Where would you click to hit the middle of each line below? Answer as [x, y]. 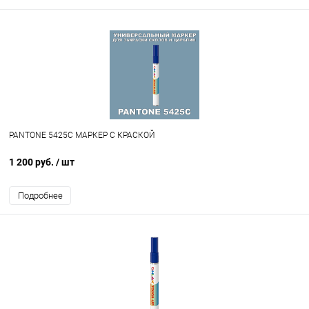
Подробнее [40, 196]
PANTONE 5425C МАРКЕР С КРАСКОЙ [82, 136]
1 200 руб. [32, 162]
